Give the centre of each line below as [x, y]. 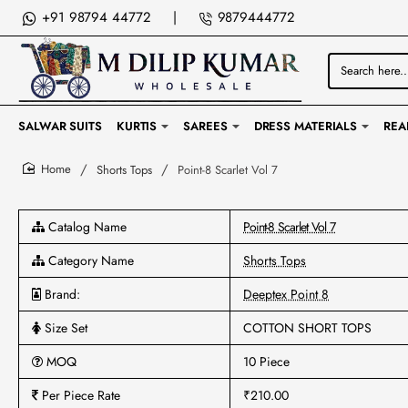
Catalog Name [86, 227]
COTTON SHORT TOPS [307, 328]
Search [345, 76]
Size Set [64, 328]
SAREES [205, 126]
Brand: [61, 294]
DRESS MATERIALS [306, 126]
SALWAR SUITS [60, 126]
